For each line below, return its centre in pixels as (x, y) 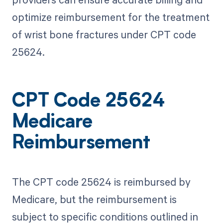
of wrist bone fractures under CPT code (104, 35)
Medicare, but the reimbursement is (94, 199)
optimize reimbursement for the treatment (111, 17)
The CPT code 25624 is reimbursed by (101, 182)
